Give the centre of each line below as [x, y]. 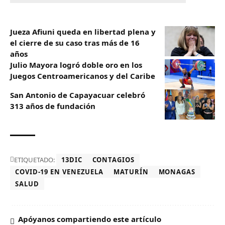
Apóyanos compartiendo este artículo [90, 219]
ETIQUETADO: [34, 159]
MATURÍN [131, 172]
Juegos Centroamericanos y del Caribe [83, 76]
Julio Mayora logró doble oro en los [76, 65]
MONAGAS [177, 172]
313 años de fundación [53, 106]
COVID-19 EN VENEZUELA [60, 172]
